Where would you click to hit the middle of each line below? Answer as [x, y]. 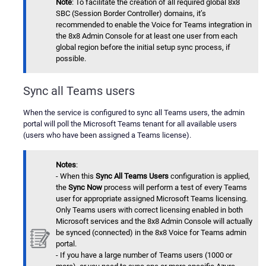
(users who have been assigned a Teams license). [107, 135]
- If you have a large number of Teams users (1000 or [144, 255]
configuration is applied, [209, 176]
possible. [71, 59]
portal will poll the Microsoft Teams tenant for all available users [130, 123]
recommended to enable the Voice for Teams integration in [154, 25]
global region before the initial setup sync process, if [143, 47]
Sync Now [85, 187]
